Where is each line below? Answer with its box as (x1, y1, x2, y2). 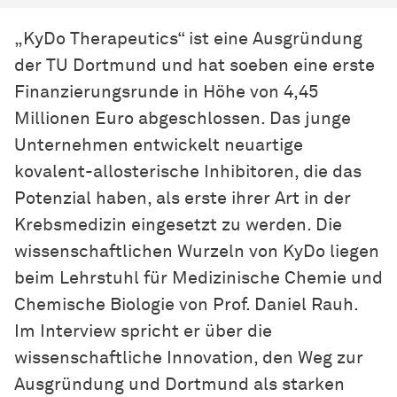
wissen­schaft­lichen (14, 243, 173, 261)
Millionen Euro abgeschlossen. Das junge (14, 110, 351, 128)
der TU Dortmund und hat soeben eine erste (14, 57, 375, 75)
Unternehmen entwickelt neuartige (14, 136, 303, 155)
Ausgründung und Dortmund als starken (14, 376, 345, 394)
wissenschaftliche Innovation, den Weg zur (14, 349, 363, 368)
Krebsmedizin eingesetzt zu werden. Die (14, 216, 342, 235)
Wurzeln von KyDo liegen (173, 243, 379, 261)
